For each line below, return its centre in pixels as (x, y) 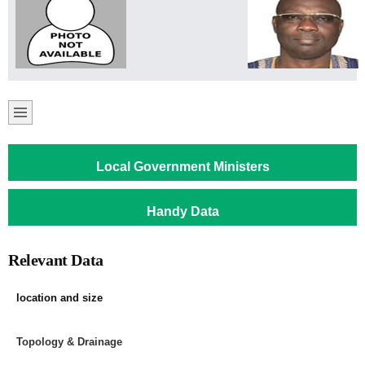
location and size (59, 298)
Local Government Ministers (182, 167)
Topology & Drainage (69, 342)
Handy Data (182, 211)
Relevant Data (56, 260)
